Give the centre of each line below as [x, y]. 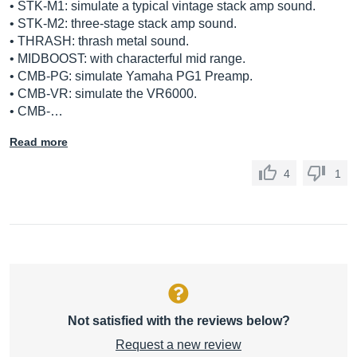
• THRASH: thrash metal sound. [99, 41]
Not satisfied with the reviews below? [178, 321]
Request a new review [178, 345]
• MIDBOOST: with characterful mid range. [127, 59]
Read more [39, 142]
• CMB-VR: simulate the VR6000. [103, 94]
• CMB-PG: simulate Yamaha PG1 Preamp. [131, 76]
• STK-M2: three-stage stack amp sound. [123, 24]
